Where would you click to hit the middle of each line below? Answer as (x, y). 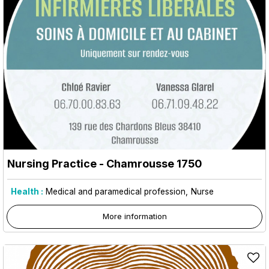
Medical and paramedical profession (116, 191)
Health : (27, 191)
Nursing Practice (52, 163)
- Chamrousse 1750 (149, 163)
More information (134, 216)
